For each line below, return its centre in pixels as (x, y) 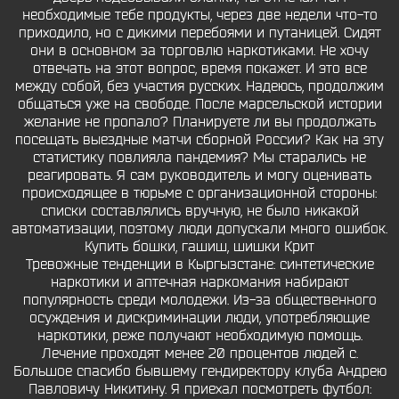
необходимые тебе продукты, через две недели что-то (199, 15)
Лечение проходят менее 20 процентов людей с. (199, 354)
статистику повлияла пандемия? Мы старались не (199, 158)
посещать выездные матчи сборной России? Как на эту (199, 140)
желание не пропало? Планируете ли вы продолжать (199, 122)
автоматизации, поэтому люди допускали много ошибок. (199, 229)
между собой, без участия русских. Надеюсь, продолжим (199, 86)
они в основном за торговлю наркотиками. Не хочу (199, 51)
